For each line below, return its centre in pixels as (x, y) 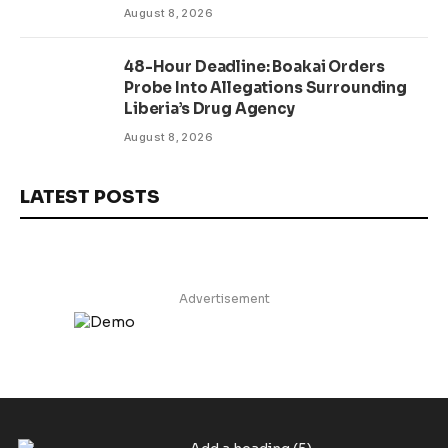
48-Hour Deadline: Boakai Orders (254, 66)
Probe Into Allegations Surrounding (265, 87)
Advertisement (224, 298)
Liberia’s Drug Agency (209, 108)
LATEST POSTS (90, 196)
